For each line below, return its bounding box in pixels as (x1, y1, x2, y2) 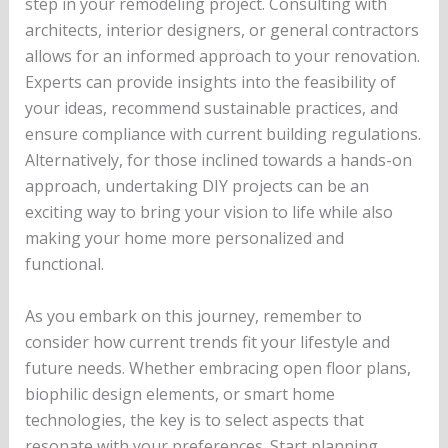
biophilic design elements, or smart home (24, 382, 335, 405)
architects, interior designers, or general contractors (24, 18, 419, 41)
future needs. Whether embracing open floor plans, (24, 356, 411, 379)
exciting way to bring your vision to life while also (24, 200, 393, 223)
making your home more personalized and (24, 226, 344, 249)
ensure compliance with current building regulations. (24, 122, 421, 145)
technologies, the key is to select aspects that (24, 408, 364, 431)
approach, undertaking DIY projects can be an (24, 174, 369, 197)
